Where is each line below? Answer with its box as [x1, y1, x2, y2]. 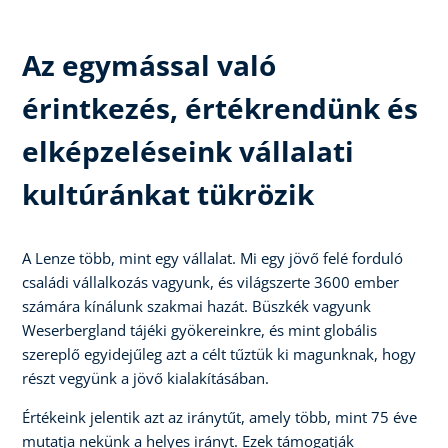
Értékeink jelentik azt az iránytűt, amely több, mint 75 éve [22, 406, 417, 427]
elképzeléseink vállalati [22, 131, 354, 170]
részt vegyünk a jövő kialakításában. [22, 367, 269, 388]
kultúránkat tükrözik [22, 174, 314, 213]
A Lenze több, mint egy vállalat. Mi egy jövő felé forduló [22, 247, 403, 268]
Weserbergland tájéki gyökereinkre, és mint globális [22, 319, 377, 340]
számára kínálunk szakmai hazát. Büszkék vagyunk [22, 295, 371, 316]
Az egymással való [22, 45, 276, 84]
